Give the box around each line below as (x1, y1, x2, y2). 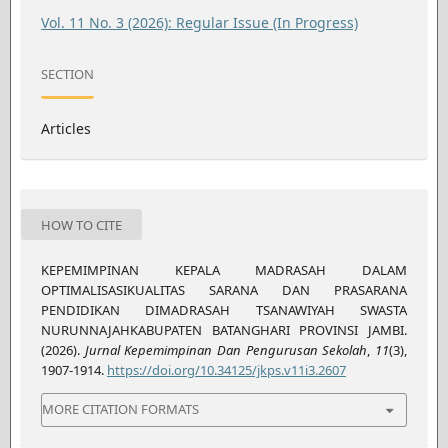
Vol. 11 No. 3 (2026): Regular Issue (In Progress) (40, 12, 358, 32)
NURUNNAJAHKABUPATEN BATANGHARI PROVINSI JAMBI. (40, 320, 408, 339)
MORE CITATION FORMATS (41, 400, 199, 419)
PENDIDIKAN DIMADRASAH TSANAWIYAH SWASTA (40, 300, 408, 319)
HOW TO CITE (40, 215, 122, 234)
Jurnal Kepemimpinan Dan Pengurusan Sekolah (84, 340, 368, 359)
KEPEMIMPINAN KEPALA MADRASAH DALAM (40, 260, 408, 279)
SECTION (40, 65, 94, 84)
